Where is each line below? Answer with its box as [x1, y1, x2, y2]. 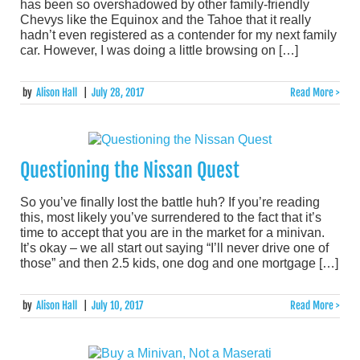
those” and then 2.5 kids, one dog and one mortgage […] [20, 256, 338, 271]
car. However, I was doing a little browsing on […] [20, 43, 298, 57]
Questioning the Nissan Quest [20, 158, 239, 183]
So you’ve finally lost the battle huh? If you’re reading [20, 195, 320, 210]
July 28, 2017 [91, 85, 144, 99]
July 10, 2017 [91, 299, 143, 313]
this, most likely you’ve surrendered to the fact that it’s [20, 211, 321, 225]
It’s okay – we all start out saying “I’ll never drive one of [20, 241, 329, 256]
